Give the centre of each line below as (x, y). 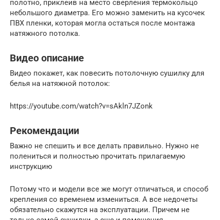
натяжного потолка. (45, 33)
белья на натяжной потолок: (60, 83)
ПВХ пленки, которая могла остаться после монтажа (102, 23)
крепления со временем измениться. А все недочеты (104, 199)
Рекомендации (44, 131)
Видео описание (47, 58)
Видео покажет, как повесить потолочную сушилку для (107, 73)
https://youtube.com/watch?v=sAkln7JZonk (81, 106)
